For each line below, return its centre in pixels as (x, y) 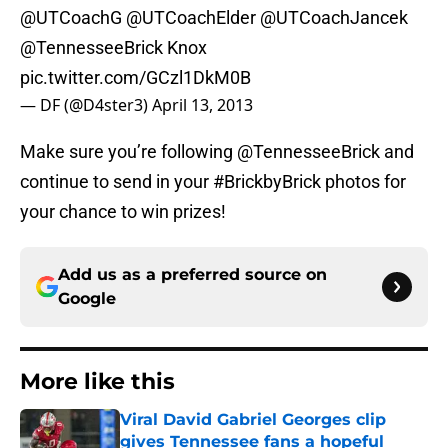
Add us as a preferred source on (192, 275)
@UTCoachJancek (332, 18)
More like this (97, 382)
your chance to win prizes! (123, 212)
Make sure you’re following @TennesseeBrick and (217, 152)
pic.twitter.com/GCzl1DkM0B (135, 78)
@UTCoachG (73, 18)
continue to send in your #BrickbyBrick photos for (213, 182)
